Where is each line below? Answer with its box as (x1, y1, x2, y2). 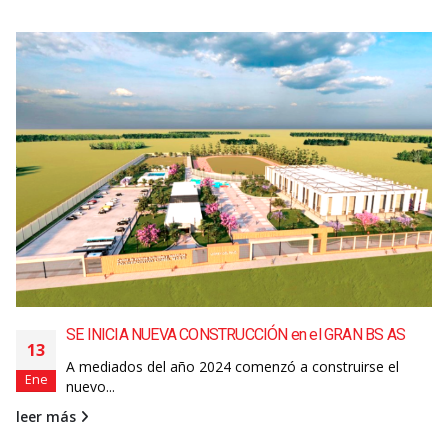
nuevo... (66, 377, 115, 397)
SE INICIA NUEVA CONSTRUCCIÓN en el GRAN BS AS (66, 325, 405, 345)
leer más (16, 407, 80, 427)
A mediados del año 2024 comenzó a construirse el (66, 357, 399, 377)
